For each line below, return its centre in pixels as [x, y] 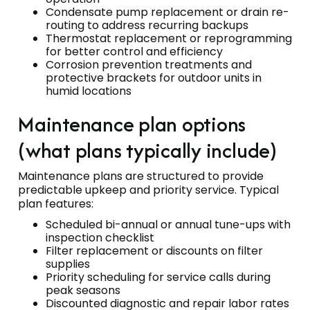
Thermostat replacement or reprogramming [169, 39]
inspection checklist [100, 238]
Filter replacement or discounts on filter [154, 251]
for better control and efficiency [134, 52]
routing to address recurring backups [147, 26]
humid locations [89, 91]
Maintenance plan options [132, 125]
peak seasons [83, 291]
